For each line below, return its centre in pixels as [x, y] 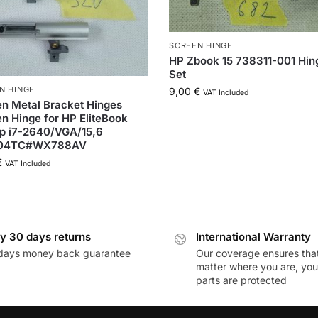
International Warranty [253, 237]
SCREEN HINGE [201, 46]
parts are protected [241, 280]
